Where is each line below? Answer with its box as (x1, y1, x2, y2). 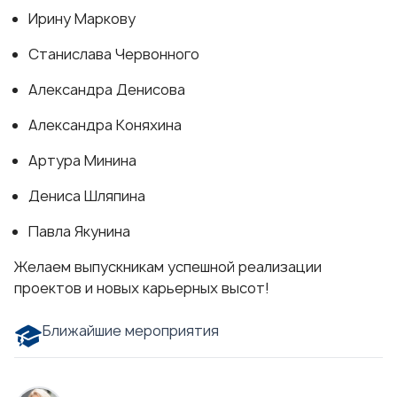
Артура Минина (28, 151, 136, 171)
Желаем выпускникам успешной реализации (14, 257, 322, 277)
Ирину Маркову (28, 9, 143, 29)
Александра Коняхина (28, 115, 182, 136)
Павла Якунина (28, 222, 134, 242)
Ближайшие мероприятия (43, 321, 219, 341)
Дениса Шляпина (28, 186, 145, 206)
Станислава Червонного (28, 44, 199, 65)
